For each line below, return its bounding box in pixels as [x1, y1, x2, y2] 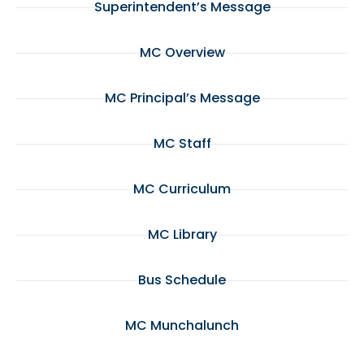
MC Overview [139, 43, 225, 63]
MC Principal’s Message [104, 89, 260, 108]
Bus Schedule [138, 271, 226, 290]
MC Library [147, 225, 217, 245]
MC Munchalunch [125, 316, 239, 336]
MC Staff [153, 134, 211, 154]
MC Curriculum [133, 180, 231, 199]
